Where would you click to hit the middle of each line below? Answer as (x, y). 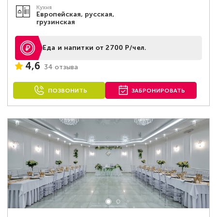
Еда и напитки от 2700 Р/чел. (94, 48)
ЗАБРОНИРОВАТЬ (158, 91)
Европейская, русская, (76, 14)
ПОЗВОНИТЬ (67, 91)
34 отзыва (61, 67)
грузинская (56, 22)
